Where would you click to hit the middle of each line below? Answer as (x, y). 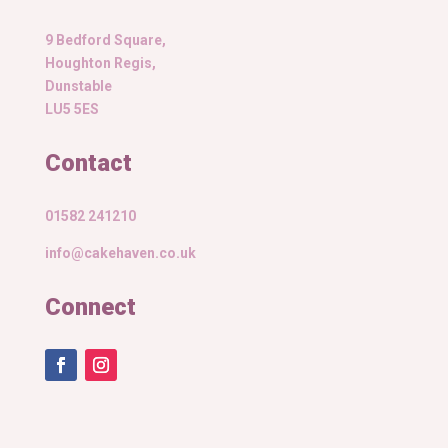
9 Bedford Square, (105, 40)
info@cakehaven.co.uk (120, 253)
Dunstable (78, 86)
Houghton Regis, (100, 63)
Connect (90, 307)
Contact (88, 163)
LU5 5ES (71, 109)
